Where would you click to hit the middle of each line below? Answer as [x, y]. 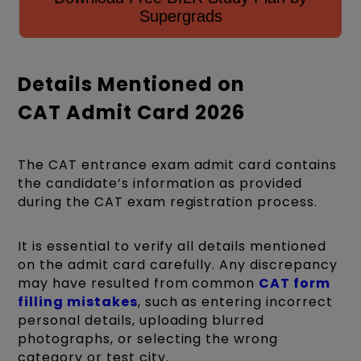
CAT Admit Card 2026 [131, 112]
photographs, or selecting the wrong [148, 338]
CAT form [295, 283]
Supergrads [180, 16]
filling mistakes [78, 301]
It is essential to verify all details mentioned [172, 246]
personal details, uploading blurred [141, 320]
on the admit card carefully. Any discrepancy [178, 264]
